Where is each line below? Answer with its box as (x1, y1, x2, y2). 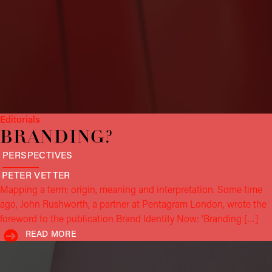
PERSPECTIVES (2, 151, 73, 161)
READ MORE (25, 229, 76, 239)
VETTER (31, 171, 70, 181)
